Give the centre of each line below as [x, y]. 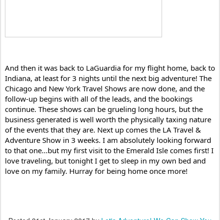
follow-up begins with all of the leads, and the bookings [99, 98]
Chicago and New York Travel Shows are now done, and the [105, 88]
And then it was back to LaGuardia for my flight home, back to [110, 68]
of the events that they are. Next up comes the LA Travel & [103, 129]
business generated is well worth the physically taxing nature [108, 119]
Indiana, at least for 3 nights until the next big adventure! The [108, 78]
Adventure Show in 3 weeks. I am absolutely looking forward [108, 140]
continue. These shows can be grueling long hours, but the [104, 109]
